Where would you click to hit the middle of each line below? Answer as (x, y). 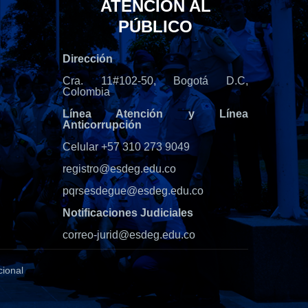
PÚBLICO (155, 27)
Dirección (88, 59)
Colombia (86, 92)
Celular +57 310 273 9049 (126, 147)
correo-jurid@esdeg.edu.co (129, 235)
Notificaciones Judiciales (128, 213)
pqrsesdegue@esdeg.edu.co (133, 191)
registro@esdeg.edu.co (119, 169)
